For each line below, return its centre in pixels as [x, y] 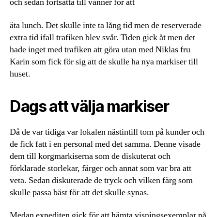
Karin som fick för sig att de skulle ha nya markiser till [104, 62]
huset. [20, 74]
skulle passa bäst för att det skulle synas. [79, 192]
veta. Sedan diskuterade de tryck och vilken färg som [101, 180]
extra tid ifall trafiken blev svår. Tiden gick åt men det [102, 37]
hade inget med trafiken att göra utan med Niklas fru [100, 49]
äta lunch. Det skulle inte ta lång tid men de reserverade [106, 25]
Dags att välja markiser [89, 106]
